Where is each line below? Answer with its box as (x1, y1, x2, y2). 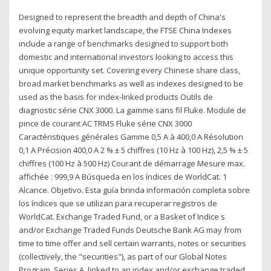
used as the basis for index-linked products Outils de (19, 91, 214, 102)
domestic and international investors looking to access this (19, 51, 234, 62)
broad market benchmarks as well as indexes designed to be (19, 77, 244, 89)
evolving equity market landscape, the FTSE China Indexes (19, 24, 232, 36)
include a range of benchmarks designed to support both (19, 38, 229, 49)
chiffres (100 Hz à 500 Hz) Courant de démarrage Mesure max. (19, 157, 246, 169)
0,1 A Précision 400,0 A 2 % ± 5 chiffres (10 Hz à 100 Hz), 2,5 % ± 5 (19, 144, 249, 155)
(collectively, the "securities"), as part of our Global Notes (19, 250, 227, 262)
